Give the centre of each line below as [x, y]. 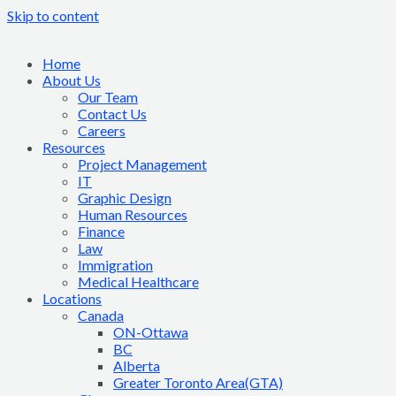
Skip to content [53, 15]
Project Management [142, 164]
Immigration [115, 265]
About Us [72, 80]
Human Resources [133, 214]
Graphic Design [125, 198]
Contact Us [112, 114]
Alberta [137, 366]
